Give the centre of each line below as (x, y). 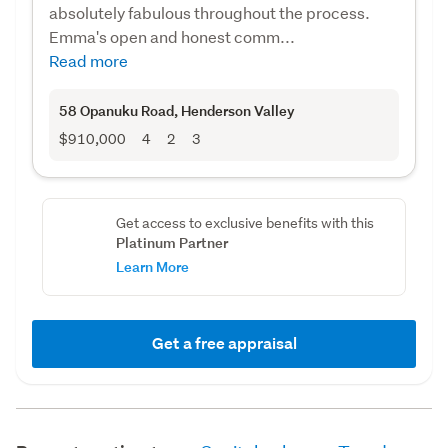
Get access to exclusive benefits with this (244, 222)
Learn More (152, 266)
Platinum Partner (171, 242)
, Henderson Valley (234, 110)
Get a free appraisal (224, 343)
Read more (88, 60)
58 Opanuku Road (116, 110)
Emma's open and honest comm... (172, 36)
